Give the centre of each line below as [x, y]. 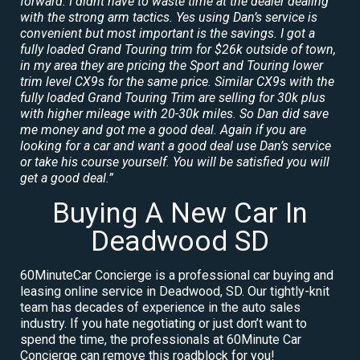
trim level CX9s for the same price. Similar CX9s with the [177, 81]
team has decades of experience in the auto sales [160, 307]
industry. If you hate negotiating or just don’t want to [164, 323]
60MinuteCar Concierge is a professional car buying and [177, 275]
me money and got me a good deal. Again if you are [163, 129]
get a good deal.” [67, 178]
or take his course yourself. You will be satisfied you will [175, 162]
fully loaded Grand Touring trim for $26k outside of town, [178, 49]
